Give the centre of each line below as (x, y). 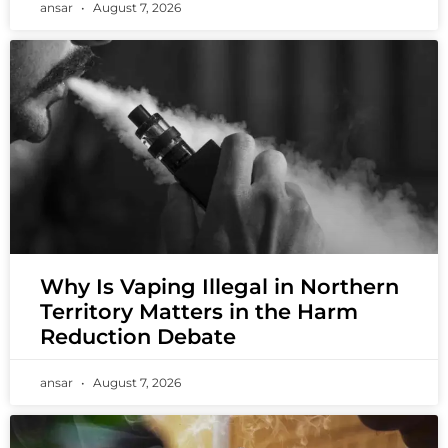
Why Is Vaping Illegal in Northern (219, 286)
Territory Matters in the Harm (199, 311)
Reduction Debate (138, 336)
